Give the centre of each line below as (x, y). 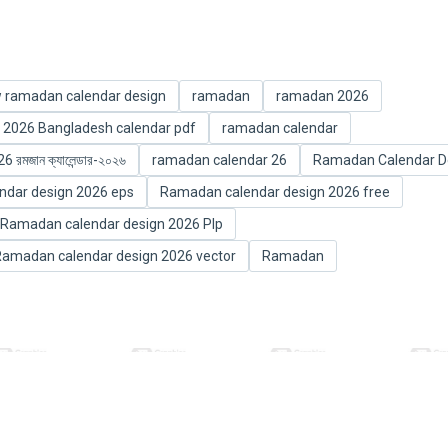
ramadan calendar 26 (219, 159)
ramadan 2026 (322, 95)
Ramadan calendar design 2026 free (275, 191)
